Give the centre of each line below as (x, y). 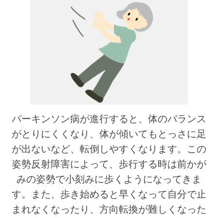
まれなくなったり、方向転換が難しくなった (109, 209)
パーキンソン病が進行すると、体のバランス (109, 118)
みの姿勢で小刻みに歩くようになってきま (109, 179)
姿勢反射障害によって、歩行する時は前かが (109, 164)
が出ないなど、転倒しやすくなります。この (109, 149)
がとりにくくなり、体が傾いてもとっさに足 (109, 134)
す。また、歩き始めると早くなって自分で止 (109, 194)
